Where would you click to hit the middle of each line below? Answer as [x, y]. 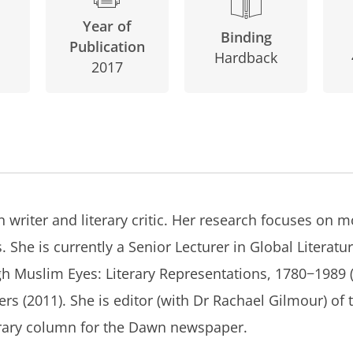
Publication [107, 46]
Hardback [246, 57]
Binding [246, 37]
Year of [107, 26]
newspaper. [206, 327]
